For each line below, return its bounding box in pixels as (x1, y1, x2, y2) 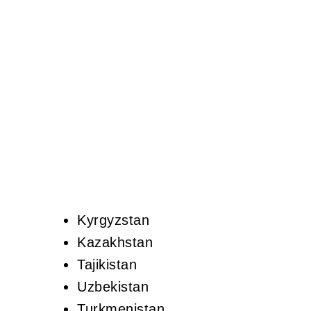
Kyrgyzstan (77, 212, 149, 228)
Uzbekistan (77, 279, 149, 295)
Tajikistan (77, 257, 137, 273)
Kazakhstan (77, 235, 153, 251)
